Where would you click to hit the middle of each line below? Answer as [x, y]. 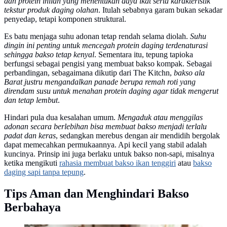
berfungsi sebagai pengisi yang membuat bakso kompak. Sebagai [108, 64]
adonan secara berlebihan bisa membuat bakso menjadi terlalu [105, 127]
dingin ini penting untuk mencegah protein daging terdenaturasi [106, 46]
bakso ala [189, 73]
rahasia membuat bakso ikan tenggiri [118, 163]
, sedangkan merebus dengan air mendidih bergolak [138, 136]
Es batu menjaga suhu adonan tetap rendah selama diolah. [97, 36]
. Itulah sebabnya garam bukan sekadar [160, 10]
